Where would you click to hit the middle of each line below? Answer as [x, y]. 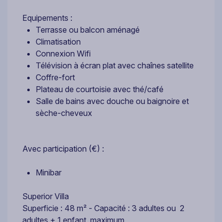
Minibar [49, 172]
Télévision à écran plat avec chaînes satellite [115, 65]
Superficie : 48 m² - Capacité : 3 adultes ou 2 [103, 208]
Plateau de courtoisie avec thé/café [101, 89]
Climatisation [59, 41]
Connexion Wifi [63, 53]
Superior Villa [46, 196]
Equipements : [48, 18]
